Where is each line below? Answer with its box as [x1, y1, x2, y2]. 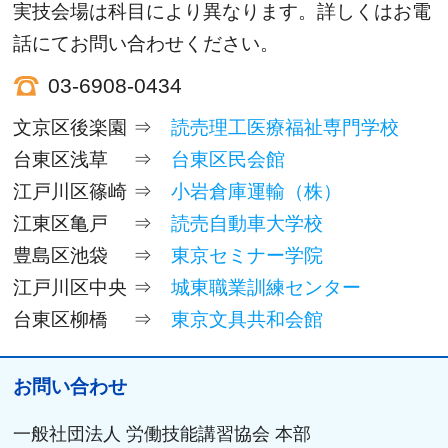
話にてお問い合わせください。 [13, 32, 280, 54]
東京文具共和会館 [171, 308, 324, 330]
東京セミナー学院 [171, 244, 324, 266]
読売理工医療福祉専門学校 [171, 116, 400, 138]
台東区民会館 [171, 148, 286, 170]
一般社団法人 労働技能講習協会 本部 [13, 424, 312, 445]
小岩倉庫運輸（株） [171, 180, 343, 202]
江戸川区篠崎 [13, 180, 128, 202]
